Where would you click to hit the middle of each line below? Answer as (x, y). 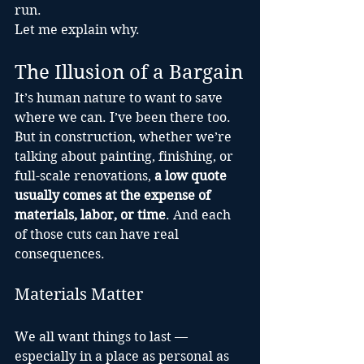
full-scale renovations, (84, 176)
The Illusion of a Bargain (129, 72)
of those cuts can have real (98, 234)
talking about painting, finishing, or (126, 156)
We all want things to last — (103, 337)
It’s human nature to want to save (120, 98)
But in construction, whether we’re (125, 137)
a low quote (192, 176)
